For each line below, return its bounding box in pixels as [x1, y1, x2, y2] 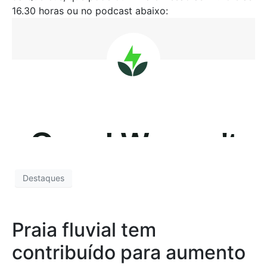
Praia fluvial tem [12, 218, 156, 241]
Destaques [23, 173, 64, 184]
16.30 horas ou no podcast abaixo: [12, 4, 168, 17]
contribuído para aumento [12, 240, 246, 264]
